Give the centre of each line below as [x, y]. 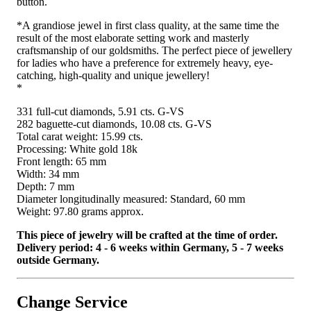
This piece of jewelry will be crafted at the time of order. [147, 235]
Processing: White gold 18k [77, 149]
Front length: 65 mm [61, 161]
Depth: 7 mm [45, 186]
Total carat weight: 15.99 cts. [80, 136]
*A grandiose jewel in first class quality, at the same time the [148, 25]
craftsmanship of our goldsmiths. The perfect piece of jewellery [154, 50]
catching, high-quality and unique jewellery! [113, 75]
